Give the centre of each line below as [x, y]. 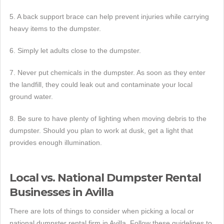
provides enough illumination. [56, 142]
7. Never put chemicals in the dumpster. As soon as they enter [107, 72]
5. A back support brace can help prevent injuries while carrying [109, 16]
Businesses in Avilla [61, 192]
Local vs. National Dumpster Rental [105, 177]
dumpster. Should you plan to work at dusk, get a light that [101, 130]
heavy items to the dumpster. [55, 28]
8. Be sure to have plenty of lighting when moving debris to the [108, 118]
